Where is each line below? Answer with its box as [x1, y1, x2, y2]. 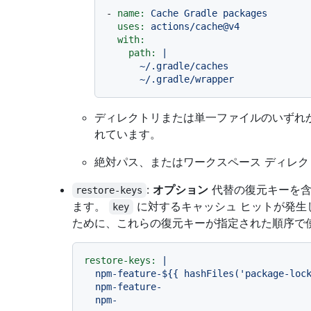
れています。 [94, 127, 161, 142]
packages [223, 8, 267, 19]
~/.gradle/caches [106, 60, 140, 72]
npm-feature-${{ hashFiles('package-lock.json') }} [84, 268, 95, 280]
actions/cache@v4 [151, 21, 239, 33]
